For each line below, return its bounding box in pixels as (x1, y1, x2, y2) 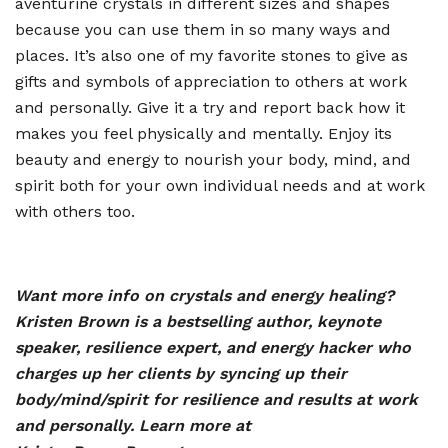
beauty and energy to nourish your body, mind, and (15, 150, 411, 170)
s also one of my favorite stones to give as (88, 46, 408, 66)
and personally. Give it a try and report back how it (15, 98, 405, 118)
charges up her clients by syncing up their (15, 364, 347, 384)
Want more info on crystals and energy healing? (15, 286, 394, 306)
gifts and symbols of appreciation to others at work (15, 72, 407, 92)
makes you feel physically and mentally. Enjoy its (15, 124, 392, 144)
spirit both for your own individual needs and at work (15, 176, 425, 196)
